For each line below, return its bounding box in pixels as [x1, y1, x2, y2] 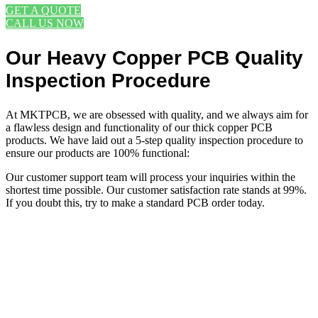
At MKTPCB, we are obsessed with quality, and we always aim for [6, 108, 308, 121]
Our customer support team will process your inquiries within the [6, 170, 295, 183]
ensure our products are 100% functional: [6, 146, 190, 159]
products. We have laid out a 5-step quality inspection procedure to [6, 133, 303, 146]
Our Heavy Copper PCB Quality [6, 46, 303, 69]
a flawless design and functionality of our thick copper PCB [6, 121, 273, 133]
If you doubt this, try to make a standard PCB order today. [6, 196, 265, 209]
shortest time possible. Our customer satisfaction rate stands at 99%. [6, 183, 307, 196]
